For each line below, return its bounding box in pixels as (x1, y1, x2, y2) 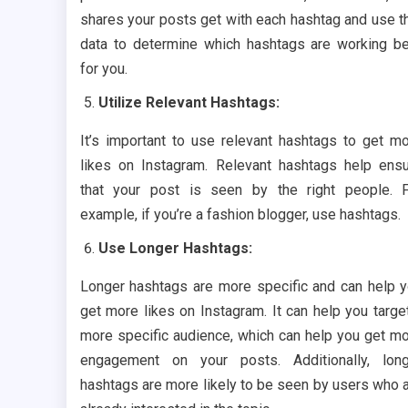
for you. (79, 59, 127, 77)
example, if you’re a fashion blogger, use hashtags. (79, 205, 401, 223)
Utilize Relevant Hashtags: (97, 93, 280, 111)
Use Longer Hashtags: (97, 239, 252, 257)
